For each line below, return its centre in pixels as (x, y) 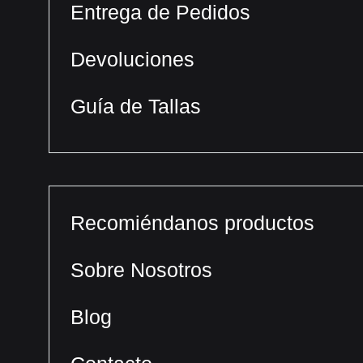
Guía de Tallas (136, 106)
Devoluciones (132, 59)
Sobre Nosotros (141, 270)
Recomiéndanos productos (192, 223)
